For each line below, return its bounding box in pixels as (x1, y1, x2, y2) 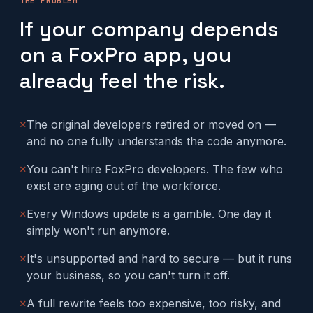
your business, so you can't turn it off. (27, 268, 230, 282)
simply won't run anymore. (27, 224, 170, 238)
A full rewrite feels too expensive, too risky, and (27, 296, 281, 310)
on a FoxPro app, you (20, 41, 231, 68)
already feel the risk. (20, 67, 225, 94)
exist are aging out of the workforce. (27, 179, 221, 193)
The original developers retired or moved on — (27, 117, 276, 131)
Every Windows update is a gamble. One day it (27, 207, 271, 221)
